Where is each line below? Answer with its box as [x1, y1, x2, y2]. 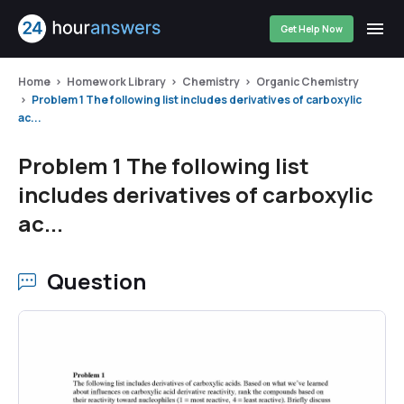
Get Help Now [280, 23, 343, 35]
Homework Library [67, 74, 166, 89]
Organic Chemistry [256, 74, 359, 89]
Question [47, 266, 147, 296]
